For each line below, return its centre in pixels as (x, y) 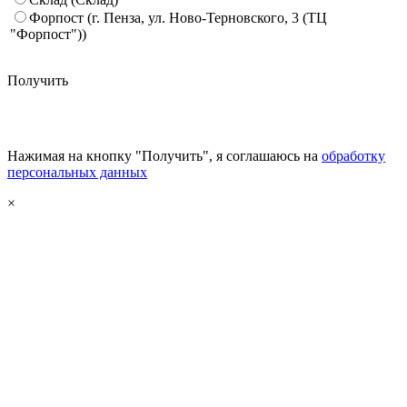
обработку (353, 155)
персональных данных (77, 172)
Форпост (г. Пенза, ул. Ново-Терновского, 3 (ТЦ (178, 17)
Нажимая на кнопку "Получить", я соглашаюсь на (164, 155)
